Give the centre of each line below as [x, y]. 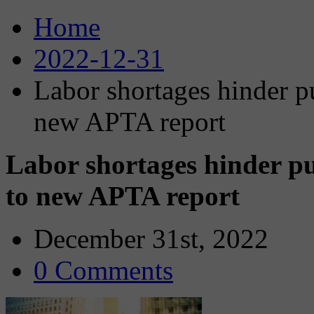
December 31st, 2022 [151, 239]
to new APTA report [123, 196]
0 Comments [103, 270]
